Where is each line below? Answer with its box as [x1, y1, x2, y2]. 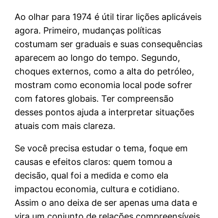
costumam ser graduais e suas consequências [15, 38, 203, 49]
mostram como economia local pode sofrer [15, 79, 193, 90]
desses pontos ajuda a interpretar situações [15, 107, 195, 117]
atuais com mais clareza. [15, 120, 116, 131]
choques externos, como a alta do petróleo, [15, 66, 195, 76]
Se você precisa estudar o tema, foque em [15, 143, 188, 153]
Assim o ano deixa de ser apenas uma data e [15, 197, 198, 208]
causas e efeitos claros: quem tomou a [15, 156, 173, 167]
